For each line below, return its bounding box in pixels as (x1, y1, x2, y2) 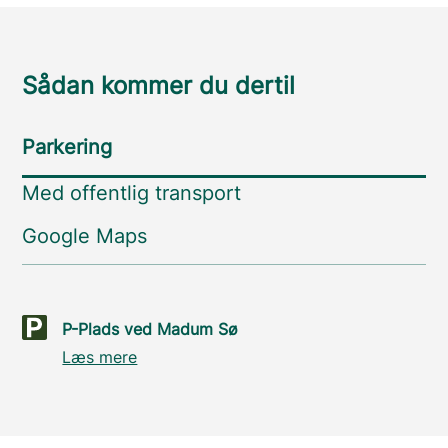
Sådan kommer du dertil (22, 70, 296, 100)
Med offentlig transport (22, 180, 242, 205)
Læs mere (62, 346, 138, 367)
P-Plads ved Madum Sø (62, 318, 239, 339)
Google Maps (22, 223, 148, 248)
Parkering (22, 134, 113, 159)
